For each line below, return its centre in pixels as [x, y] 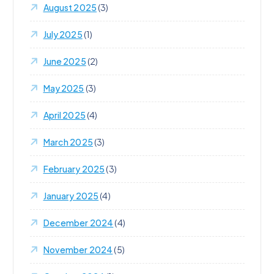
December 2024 [78, 222]
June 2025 [65, 61]
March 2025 [68, 142]
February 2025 [74, 168]
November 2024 [78, 249]
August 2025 [70, 7]
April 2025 [64, 115]
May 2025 [64, 88]
